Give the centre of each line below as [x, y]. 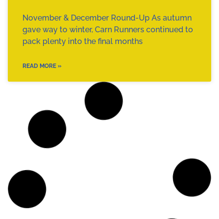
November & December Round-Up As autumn [107, 18]
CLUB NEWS [177, 115]
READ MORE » [42, 66]
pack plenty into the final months [83, 41]
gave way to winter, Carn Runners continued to [108, 29]
